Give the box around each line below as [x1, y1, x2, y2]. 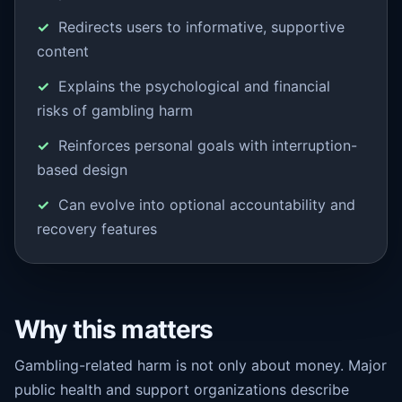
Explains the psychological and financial [58, 77, 330, 95]
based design [37, 161, 127, 179]
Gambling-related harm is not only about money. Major [14, 356, 387, 374]
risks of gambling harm [37, 101, 193, 119]
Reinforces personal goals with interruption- [58, 136, 357, 154]
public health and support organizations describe [14, 380, 349, 398]
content [37, 42, 89, 60]
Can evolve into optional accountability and [58, 196, 355, 214]
